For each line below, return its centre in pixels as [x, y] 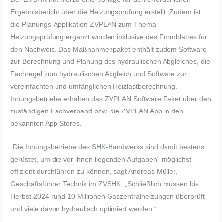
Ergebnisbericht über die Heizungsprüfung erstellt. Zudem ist [106, 12]
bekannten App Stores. [46, 124]
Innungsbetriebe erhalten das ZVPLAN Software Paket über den [111, 99]
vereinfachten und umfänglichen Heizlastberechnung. [94, 86]
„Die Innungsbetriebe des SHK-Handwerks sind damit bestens [108, 147]
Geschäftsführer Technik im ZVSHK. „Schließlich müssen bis [105, 184]
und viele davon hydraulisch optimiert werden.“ [84, 209]
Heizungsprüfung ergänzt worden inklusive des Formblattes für [109, 37]
